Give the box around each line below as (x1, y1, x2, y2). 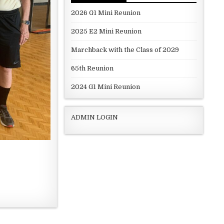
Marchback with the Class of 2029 (70, 46, 179, 54)
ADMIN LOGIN (70, 113, 118, 121)
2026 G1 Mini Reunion (70, 9, 140, 17)
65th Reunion (70, 64, 113, 72)
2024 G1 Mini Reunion (70, 83, 140, 91)
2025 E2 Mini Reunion (70, 27, 141, 35)
